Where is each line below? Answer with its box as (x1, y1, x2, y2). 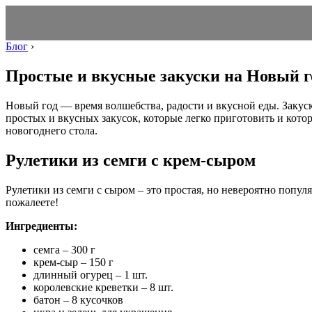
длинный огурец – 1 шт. (33, 268, 148, 281)
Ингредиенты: (6, 219, 77, 232)
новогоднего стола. (6, 124, 97, 136)
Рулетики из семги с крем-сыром (6, 150, 256, 169)
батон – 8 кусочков (33, 293, 123, 306)
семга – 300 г (33, 243, 95, 256)
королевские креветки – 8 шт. (33, 281, 173, 293)
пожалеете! (6, 196, 58, 208)
